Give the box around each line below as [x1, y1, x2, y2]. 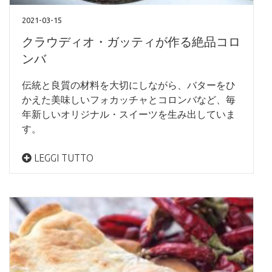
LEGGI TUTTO [32, 152, 93, 163]
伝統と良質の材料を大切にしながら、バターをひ [22, 79, 236, 90]
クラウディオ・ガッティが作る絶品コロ [22, 34, 240, 49]
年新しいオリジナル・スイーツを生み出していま [22, 108, 236, 120]
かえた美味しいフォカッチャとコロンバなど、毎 [22, 93, 236, 105]
